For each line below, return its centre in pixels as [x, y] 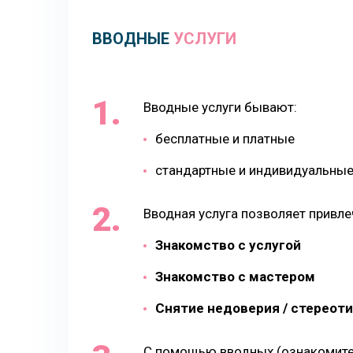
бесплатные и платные [225, 139]
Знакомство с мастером [235, 277]
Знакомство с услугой [228, 245]
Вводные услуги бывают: [220, 107]
